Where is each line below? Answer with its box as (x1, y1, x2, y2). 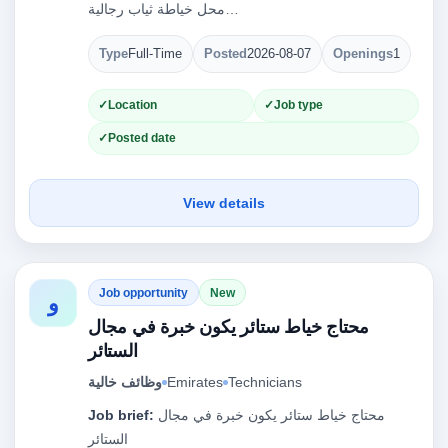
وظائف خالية (88, 374, 162, 390)
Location (108, 98, 157, 112)
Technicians (228, 374, 302, 390)
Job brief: (88, 407, 154, 423)
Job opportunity (99, 285, 188, 300)
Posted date (108, 131, 176, 145)
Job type (273, 98, 323, 112)
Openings (333, 47, 393, 61)
